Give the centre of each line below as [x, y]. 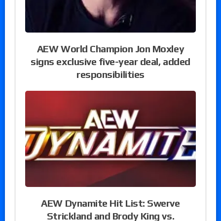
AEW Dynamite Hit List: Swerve [110, 203]
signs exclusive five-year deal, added [110, 62]
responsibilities [110, 74]
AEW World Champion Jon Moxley [110, 49]
